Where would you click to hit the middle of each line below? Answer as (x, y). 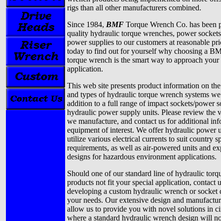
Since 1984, (87, 25)
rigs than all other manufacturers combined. (134, 8)
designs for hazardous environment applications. (142, 157)
